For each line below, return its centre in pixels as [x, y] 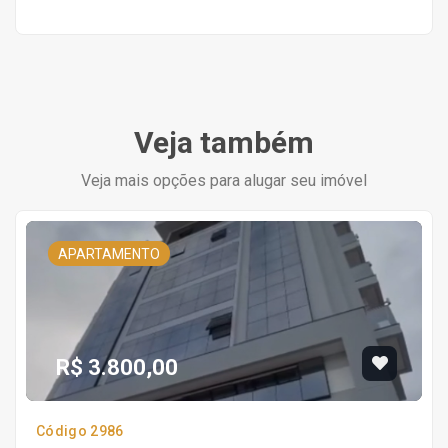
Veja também [224, 142]
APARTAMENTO [109, 254]
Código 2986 [80, 431]
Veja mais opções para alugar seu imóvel [224, 180]
